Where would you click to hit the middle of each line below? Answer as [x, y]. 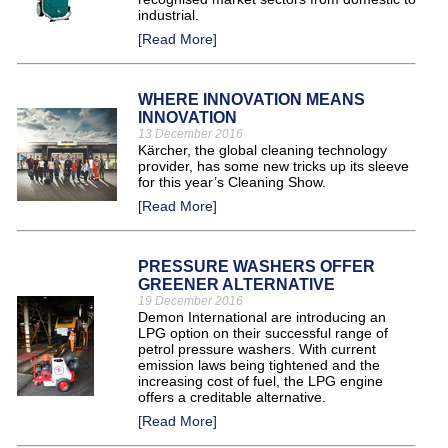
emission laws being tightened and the [259, 365]
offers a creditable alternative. [232, 397]
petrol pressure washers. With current [257, 349]
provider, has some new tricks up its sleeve [273, 166]
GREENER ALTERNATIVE [236, 284]
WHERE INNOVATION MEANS [251, 99]
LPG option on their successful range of [263, 333]
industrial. [168, 15]
